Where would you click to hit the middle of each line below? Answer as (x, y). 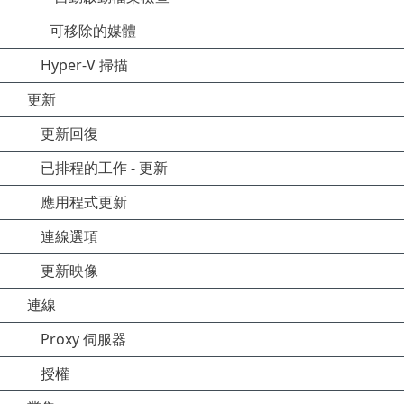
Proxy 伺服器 (83, 339)
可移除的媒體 (93, 31)
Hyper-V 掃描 (84, 65)
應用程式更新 (84, 202)
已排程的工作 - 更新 (104, 168)
